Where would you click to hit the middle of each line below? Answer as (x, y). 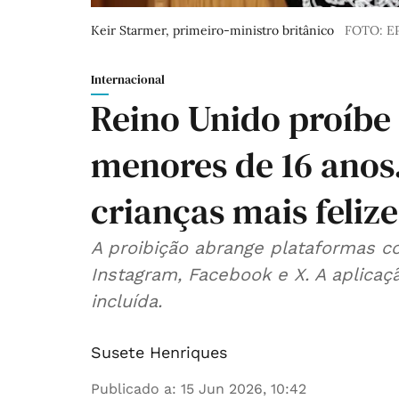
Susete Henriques (159, 353)
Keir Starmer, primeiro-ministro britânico (212, 31)
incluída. (126, 301)
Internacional (128, 80)
